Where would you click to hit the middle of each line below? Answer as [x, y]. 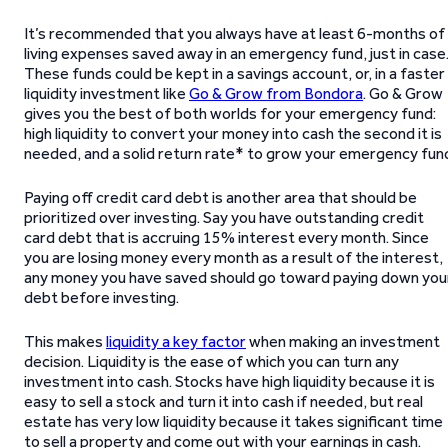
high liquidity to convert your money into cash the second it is [233, 133]
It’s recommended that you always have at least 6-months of [234, 33]
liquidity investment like [106, 93]
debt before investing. [101, 297]
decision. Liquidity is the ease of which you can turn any [211, 361]
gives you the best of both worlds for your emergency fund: [230, 113]
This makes [65, 341]
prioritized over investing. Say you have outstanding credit [224, 217]
